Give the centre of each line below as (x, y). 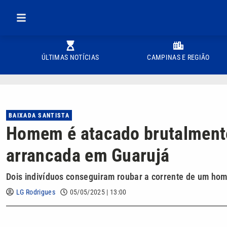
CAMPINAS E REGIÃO (178, 57)
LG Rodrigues (36, 192)
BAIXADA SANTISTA (39, 116)
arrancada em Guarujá (88, 156)
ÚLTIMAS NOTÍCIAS (70, 57)
